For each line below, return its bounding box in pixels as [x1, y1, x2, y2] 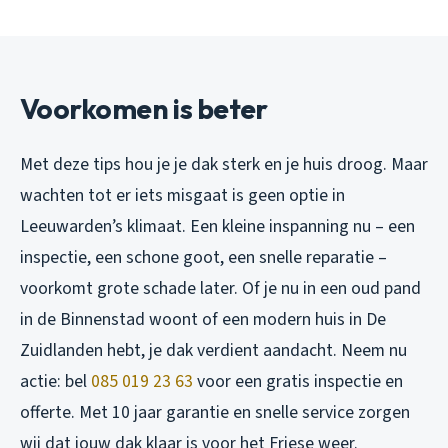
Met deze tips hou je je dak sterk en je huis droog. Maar [20, 152, 428, 178]
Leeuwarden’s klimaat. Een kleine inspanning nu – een [20, 214, 415, 240]
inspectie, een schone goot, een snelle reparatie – [20, 245, 387, 271]
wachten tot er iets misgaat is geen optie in [20, 183, 345, 209]
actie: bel [20, 369, 91, 395]
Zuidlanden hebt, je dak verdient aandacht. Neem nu [20, 338, 407, 364]
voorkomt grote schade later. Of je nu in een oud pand [20, 276, 421, 302]
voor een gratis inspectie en [193, 369, 403, 395]
